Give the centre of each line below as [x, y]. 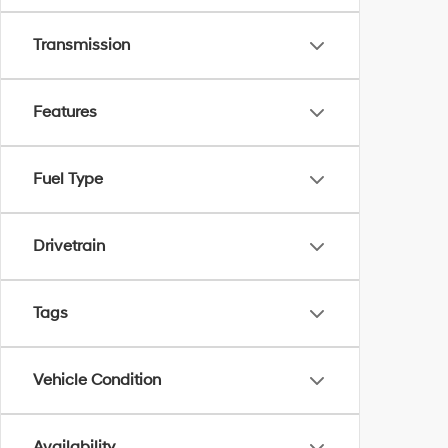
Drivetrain [69, 246]
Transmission [81, 45]
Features [65, 112]
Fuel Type [68, 179]
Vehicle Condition [97, 380]
